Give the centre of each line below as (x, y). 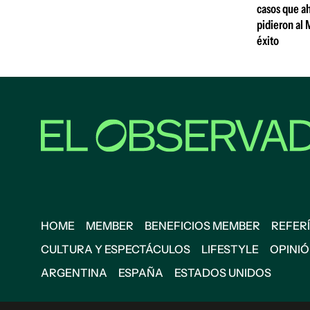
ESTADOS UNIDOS (223, 273)
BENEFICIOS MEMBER (202, 226)
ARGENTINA (74, 273)
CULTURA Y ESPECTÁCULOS (116, 249)
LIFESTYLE (230, 249)
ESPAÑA (141, 273)
